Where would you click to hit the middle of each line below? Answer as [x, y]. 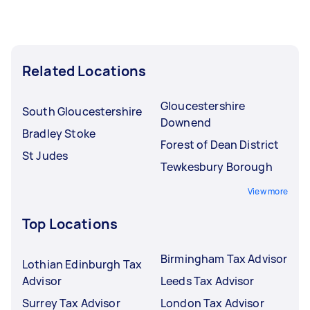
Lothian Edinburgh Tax [82, 264]
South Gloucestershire [82, 111]
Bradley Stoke [59, 134]
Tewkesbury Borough [217, 167]
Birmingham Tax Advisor [224, 259]
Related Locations [84, 71]
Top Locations [70, 224]
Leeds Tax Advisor [208, 281]
